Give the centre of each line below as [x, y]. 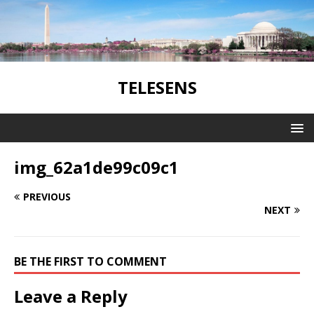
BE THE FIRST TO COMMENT [90, 261]
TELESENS [157, 87]
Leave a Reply [71, 296]
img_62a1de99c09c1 [96, 167]
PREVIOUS [47, 196]
